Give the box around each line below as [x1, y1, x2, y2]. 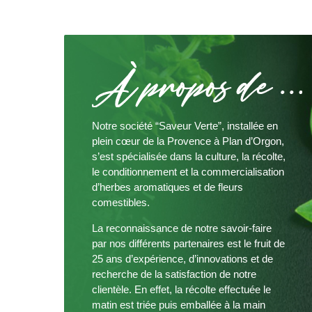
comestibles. [92, 196, 150, 209]
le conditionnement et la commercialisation [92, 166, 284, 178]
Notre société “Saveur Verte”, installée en [92, 120, 278, 132]
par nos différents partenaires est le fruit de [92, 237, 285, 250]
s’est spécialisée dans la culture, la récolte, [92, 150, 286, 163]
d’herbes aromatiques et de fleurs [92, 181, 243, 194]
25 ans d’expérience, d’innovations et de [92, 253, 273, 265]
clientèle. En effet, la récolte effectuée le [92, 283, 271, 296]
